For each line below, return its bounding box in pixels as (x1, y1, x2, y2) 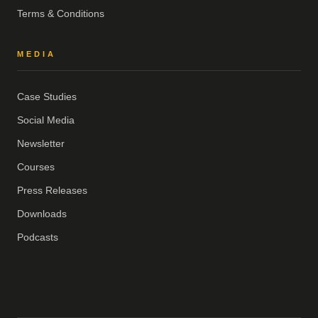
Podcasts (17, 231, 58, 243)
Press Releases (17, 185, 87, 197)
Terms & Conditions (17, 8, 104, 20)
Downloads (17, 208, 67, 220)
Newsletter (17, 138, 65, 150)
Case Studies (17, 91, 77, 103)
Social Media (17, 114, 75, 126)
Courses (17, 161, 55, 173)
